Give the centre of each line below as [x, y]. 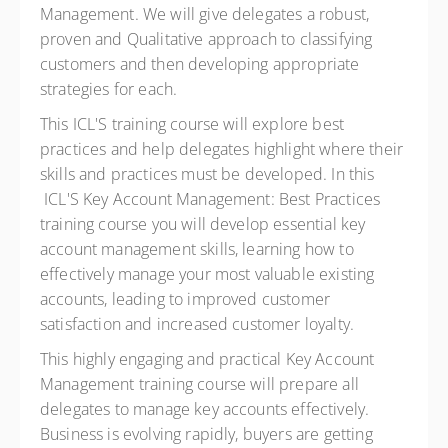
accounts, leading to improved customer [185, 299]
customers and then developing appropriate [200, 64]
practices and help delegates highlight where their [222, 149]
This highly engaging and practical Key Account [207, 359]
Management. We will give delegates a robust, [205, 14]
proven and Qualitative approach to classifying [206, 39]
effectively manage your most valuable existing [207, 274]
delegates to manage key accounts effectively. [205, 409]
